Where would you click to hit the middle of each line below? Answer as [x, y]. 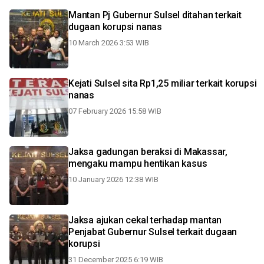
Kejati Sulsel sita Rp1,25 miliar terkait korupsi [163, 83]
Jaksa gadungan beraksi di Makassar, [148, 152]
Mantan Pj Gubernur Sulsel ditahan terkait [155, 15]
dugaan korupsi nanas [115, 27]
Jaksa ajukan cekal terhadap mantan [145, 220]
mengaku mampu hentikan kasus [138, 164]
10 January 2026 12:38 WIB [113, 179]
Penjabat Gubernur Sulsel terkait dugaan [153, 232]
